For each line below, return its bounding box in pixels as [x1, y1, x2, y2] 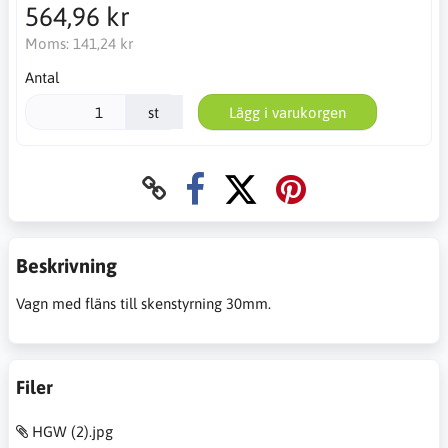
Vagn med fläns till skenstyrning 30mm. [16, 295, 271, 313]
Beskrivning [16, 254, 117, 278]
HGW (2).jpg [32, 422, 113, 440]
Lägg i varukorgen [228, 103, 346, 121]
